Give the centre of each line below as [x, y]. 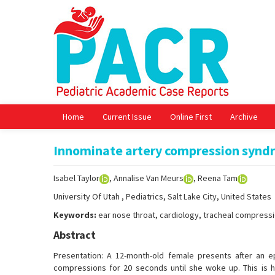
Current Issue [127, 117]
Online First [191, 117]
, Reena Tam [215, 178]
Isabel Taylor [76, 178]
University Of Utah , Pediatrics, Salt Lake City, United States [162, 196]
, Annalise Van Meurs [146, 178]
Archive [244, 117]
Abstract [75, 235]
